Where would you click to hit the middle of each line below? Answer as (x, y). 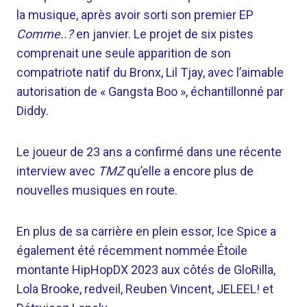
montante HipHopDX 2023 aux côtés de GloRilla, (146, 270)
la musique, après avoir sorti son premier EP (135, 15)
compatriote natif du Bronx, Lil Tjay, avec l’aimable (150, 72)
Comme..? (45, 34)
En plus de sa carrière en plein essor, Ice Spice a (146, 231)
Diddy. (33, 111)
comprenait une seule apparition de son (124, 53)
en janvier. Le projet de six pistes (163, 34)
